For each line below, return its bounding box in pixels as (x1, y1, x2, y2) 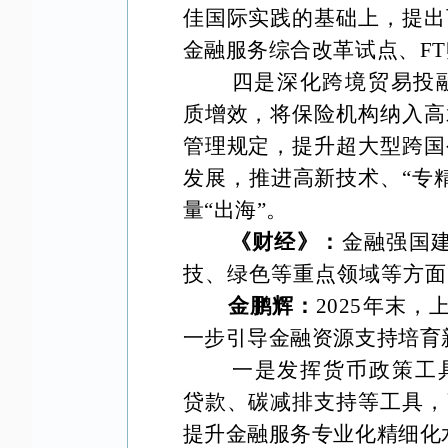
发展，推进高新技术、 (182, 166, 403, 190)
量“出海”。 (182, 198, 288, 222)
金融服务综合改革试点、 (182, 38, 420, 62)
